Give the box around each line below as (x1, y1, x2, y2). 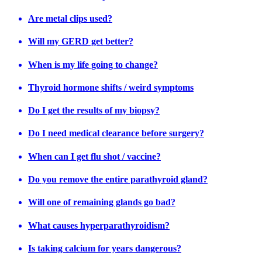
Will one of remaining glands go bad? (28, 197, 175, 208)
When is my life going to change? (28, 59, 158, 70)
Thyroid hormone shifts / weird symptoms (28, 82, 194, 92)
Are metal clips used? (28, 13, 112, 24)
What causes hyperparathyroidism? (28, 220, 170, 230)
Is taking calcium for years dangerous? (28, 243, 181, 253)
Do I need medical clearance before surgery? (28, 128, 204, 139)
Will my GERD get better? (28, 36, 133, 47)
